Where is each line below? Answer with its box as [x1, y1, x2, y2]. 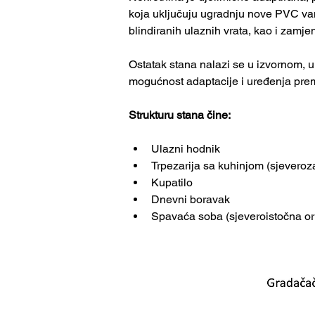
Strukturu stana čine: [129, 108, 231, 122]
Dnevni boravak [151, 193, 230, 206]
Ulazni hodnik [151, 142, 220, 155]
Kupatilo [151, 176, 193, 189]
